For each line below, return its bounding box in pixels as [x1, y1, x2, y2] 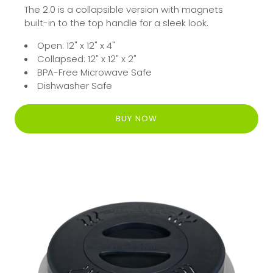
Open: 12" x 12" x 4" [37, 38, 115, 52]
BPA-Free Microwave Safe [37, 65, 152, 79]
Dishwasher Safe [37, 79, 112, 92]
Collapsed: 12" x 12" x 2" [37, 52, 136, 65]
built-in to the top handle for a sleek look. [24, 16, 208, 29]
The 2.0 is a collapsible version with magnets [24, 2, 223, 16]
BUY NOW [115, 112, 158, 124]
